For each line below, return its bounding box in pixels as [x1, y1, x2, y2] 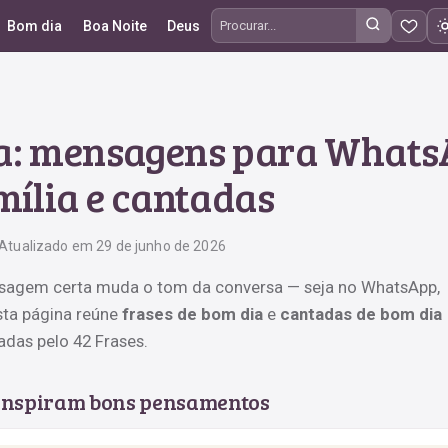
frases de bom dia [121, 303, 263, 324]
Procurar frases [210, 27, 329, 47]
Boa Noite [82, 17, 147, 34]
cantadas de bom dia [279, 303, 442, 324]
